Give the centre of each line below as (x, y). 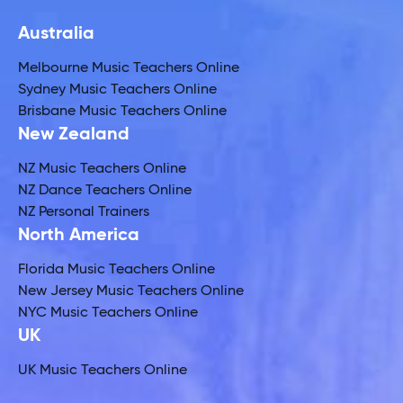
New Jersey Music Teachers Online (131, 291)
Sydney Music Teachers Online (117, 90)
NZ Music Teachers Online (102, 169)
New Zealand (74, 134)
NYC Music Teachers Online (108, 313)
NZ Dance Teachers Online (105, 190)
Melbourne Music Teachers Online (129, 68)
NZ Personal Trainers (84, 212)
